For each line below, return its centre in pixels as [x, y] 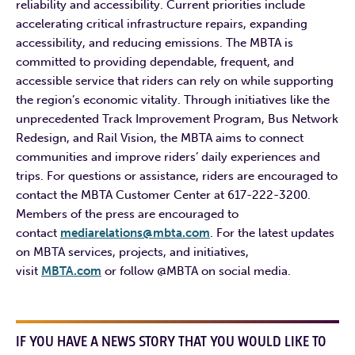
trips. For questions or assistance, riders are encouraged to [177, 176]
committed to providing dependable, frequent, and [155, 61]
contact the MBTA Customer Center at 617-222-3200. [163, 195]
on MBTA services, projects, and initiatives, [132, 252]
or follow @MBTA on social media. [196, 271]
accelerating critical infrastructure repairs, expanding [162, 23]
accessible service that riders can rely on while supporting [175, 80]
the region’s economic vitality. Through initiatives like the [173, 99]
